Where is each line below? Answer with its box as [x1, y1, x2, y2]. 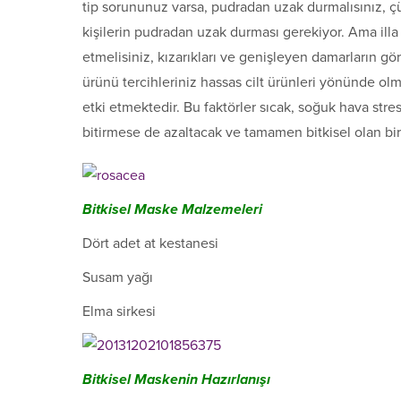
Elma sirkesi [82, 303, 156, 321]
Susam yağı [82, 269, 153, 287]
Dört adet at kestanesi [82, 235, 218, 253]
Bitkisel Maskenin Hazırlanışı [82, 371, 274, 389]
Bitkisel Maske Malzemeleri [82, 200, 262, 219]
